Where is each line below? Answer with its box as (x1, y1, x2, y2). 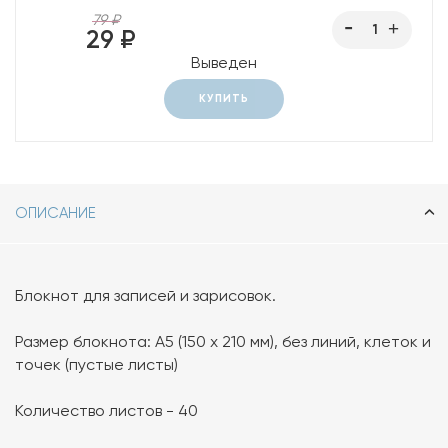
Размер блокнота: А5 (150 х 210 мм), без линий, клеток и (15, 332, 431, 352)
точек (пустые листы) (15, 355, 178, 375)
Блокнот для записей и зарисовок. (15, 286, 280, 306)
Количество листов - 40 (15, 401, 198, 421)
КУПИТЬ (199, 92, 249, 106)
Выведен (191, 53, 257, 73)
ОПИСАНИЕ (15, 204, 96, 223)
